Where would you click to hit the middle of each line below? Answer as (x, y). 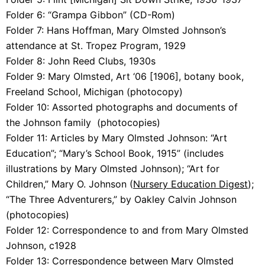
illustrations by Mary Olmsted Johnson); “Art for (113, 168)
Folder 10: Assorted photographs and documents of (122, 107)
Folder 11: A (31, 138)
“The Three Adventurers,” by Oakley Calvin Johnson (121, 199)
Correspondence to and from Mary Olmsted (150, 230)
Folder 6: (27, 14)
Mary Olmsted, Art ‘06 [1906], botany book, (146, 76)
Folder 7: (26, 30)
